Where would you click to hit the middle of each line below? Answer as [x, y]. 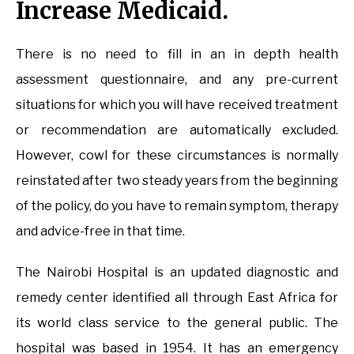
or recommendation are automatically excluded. [177, 130]
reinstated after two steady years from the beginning [177, 180]
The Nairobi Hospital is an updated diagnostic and [177, 272]
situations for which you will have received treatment [177, 104]
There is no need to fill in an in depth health [177, 54]
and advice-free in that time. [100, 231]
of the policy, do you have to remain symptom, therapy [177, 205]
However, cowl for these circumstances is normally [177, 155]
